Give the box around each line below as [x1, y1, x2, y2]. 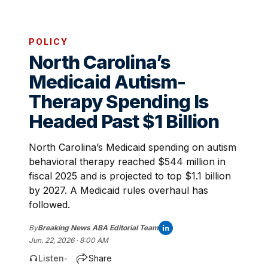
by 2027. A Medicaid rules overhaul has [29, 184, 208, 196]
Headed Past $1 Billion [29, 110, 219, 133]
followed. [29, 199, 70, 211]
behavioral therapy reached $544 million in [29, 156, 226, 167]
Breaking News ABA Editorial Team [38, 223, 159, 232]
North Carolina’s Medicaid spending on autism [29, 141, 236, 153]
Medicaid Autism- [29, 71, 185, 93]
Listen [38, 253, 64, 263]
